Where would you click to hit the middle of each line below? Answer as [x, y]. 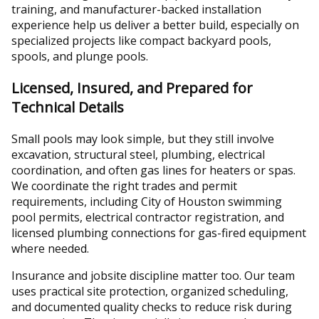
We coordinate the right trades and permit [124, 186]
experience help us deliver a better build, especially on [155, 25]
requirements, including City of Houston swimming [147, 202]
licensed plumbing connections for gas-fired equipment [159, 233]
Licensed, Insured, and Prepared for [132, 88]
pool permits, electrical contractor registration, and [148, 218]
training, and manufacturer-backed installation [136, 10]
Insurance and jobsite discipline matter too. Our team [153, 276]
